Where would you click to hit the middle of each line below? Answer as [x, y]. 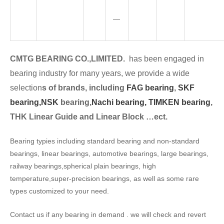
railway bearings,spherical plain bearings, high [83, 166]
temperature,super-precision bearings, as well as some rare [104, 178]
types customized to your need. [59, 191]
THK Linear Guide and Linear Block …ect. [89, 116]
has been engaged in [166, 58]
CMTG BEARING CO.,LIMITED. [69, 58]
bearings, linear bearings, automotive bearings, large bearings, [109, 153]
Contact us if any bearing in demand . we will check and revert [108, 214]
